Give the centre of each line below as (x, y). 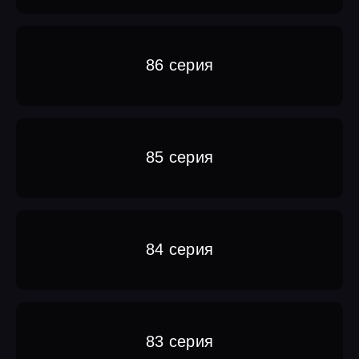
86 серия (179, 65)
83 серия (179, 342)
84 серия (179, 250)
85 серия (179, 157)
